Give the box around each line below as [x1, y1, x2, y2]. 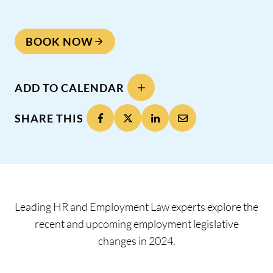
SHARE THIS [15, 111, 83, 125]
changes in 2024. [97, 234, 175, 248]
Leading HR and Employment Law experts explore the [15, 200, 258, 214]
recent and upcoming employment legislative [34, 217, 239, 231]
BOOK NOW [26, 34, 93, 48]
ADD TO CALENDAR [15, 80, 124, 94]
